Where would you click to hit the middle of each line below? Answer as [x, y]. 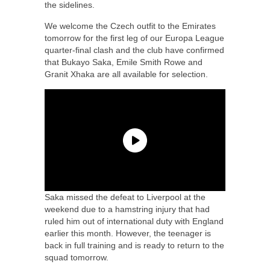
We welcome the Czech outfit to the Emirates [130, 26]
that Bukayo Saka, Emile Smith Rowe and [124, 62]
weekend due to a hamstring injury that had [127, 209]
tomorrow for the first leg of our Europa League [134, 38]
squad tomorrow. [77, 258]
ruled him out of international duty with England [134, 221]
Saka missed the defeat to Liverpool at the [125, 197]
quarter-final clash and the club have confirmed [134, 50]
